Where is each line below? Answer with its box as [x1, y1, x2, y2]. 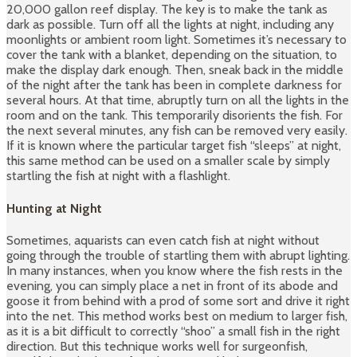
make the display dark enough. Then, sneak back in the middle [6, 62, 343, 78]
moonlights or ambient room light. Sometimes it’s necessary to [6, 32, 347, 48]
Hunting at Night [6, 200, 102, 216]
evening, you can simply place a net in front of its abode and [6, 277, 338, 293]
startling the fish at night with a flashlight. [6, 168, 230, 184]
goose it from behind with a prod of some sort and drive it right [6, 292, 350, 308]
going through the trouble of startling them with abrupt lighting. [6, 247, 350, 263]
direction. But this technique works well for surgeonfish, [6, 338, 308, 354]
